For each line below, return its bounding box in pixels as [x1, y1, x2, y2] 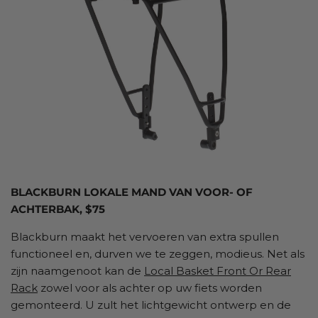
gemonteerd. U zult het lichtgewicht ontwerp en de [11, 297, 291, 312]
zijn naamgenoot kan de [11, 263, 144, 278]
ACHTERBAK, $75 [11, 202, 105, 216]
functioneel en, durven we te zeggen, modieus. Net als [11, 246, 305, 261]
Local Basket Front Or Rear [144, 263, 291, 278]
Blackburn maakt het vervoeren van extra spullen [11, 229, 279, 243]
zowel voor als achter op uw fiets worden [38, 280, 262, 295]
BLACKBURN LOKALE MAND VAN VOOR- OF [11, 185, 253, 199]
